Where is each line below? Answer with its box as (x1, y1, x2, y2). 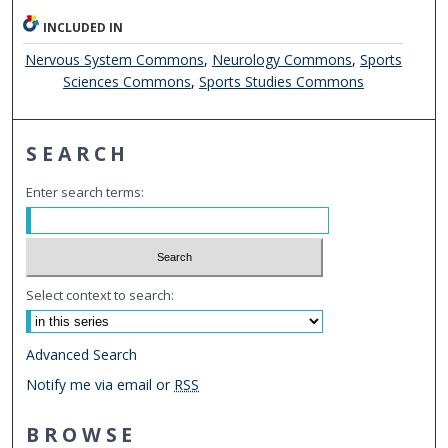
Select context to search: (26, 285, 175, 304)
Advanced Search (26, 344, 138, 364)
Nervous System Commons (24, 50, 204, 70)
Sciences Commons (62, 72, 191, 92)
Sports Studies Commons (198, 72, 364, 92)
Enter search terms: (26, 183, 145, 202)
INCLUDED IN (43, 19, 124, 37)
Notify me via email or (26, 374, 175, 394)
